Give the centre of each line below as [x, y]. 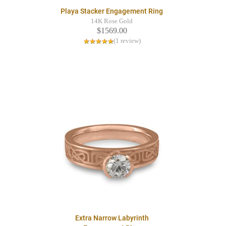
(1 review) [127, 41]
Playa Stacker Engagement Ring [112, 11]
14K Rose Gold [112, 21]
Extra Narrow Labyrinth [112, 218]
